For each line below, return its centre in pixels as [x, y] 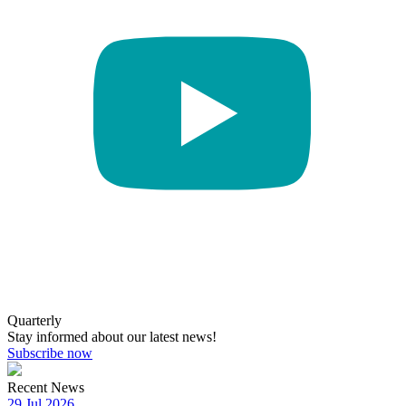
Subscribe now [50, 353]
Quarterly [34, 320]
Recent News [46, 387]
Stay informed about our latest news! [112, 336]
